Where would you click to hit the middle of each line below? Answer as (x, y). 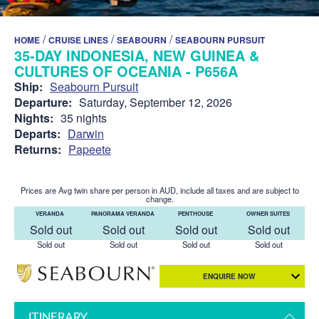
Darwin (86, 133)
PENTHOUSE (196, 213)
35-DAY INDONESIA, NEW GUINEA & (137, 55)
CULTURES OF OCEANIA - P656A (126, 70)
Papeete (90, 149)
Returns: (38, 149)
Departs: (37, 133)
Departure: (43, 102)
